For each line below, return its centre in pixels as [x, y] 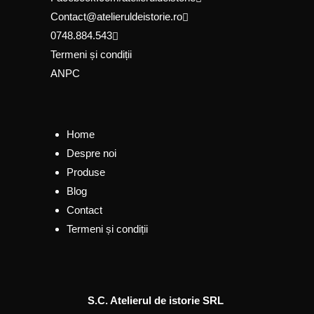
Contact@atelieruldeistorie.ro [116, 17]
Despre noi [91, 153]
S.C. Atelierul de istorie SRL [156, 301]
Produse [86, 172]
